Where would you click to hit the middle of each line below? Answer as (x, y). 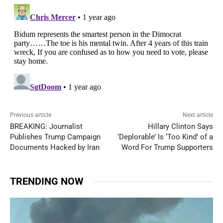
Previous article (31, 115)
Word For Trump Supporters (167, 148)
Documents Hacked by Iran (55, 148)
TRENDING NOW (47, 181)
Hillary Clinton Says (180, 127)
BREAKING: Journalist (46, 127)
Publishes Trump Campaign (55, 137)
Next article (198, 115)
